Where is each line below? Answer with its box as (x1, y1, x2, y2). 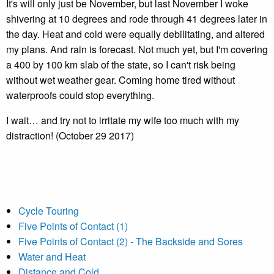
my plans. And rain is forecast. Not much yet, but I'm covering (6, 42, 268, 56)
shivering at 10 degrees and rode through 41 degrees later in (6, 12, 267, 26)
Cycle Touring (18, 204, 79, 218)
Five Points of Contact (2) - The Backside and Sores (18, 234, 243, 248)
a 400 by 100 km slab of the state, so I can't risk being (6, 57, 235, 72)
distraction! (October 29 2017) (6, 128, 134, 143)
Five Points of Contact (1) (18, 219, 128, 233)
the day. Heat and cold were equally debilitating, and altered (6, 27, 265, 41)
